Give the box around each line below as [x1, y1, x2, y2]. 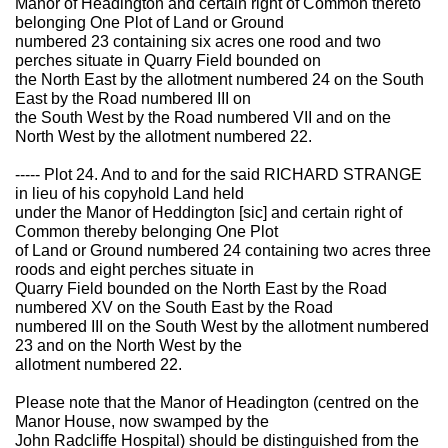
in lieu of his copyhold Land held [15, 185, 244, 202]
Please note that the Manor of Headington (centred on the [15, 394, 419, 411]
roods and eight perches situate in [15, 261, 254, 278]
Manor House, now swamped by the [15, 413, 269, 430]
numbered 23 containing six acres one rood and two [15, 33, 381, 50]
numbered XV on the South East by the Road [15, 299, 333, 316]
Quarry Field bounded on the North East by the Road [15, 280, 387, 297]
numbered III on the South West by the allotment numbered [15, 318, 429, 335]
